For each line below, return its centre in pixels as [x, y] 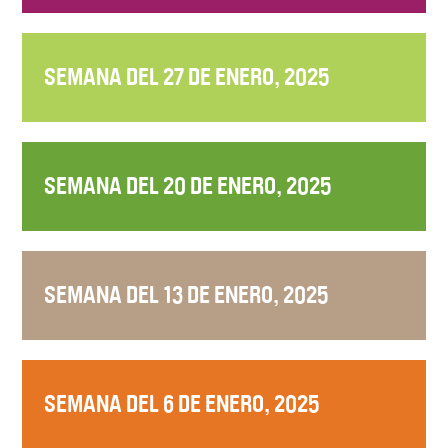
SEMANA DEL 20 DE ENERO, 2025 [188, 185]
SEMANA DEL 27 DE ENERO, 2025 [187, 76]
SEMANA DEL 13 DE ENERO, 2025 [186, 294]
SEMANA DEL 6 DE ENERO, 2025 [182, 403]
